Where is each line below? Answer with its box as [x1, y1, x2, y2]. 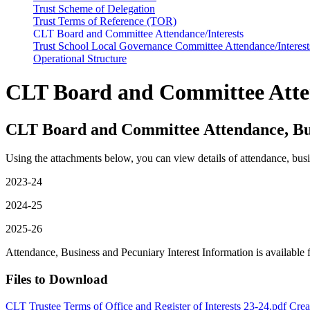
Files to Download [6, 272, 108, 287]
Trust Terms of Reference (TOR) [33, 15, 176, 27]
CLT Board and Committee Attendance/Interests [33, 27, 244, 39]
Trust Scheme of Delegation [33, 2, 155, 15]
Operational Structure [33, 52, 127, 64]
